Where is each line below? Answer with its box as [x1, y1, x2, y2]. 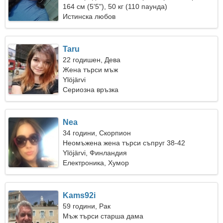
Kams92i [63, 191, 96, 200]
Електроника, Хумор [63, 159, 129, 167]
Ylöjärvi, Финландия [63, 149, 127, 157]
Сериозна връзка [63, 86, 119, 94]
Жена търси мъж [63, 66, 118, 74]
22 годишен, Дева [63, 56, 121, 64]
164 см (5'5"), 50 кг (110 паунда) [63, 2, 168, 10]
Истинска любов [63, 12, 116, 20]
